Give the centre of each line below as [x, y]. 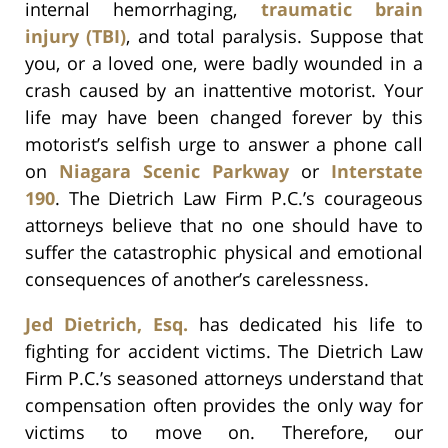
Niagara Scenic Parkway [174, 170]
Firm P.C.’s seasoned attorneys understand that [224, 377]
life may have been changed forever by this [224, 116]
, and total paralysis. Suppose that [275, 35]
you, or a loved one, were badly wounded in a [224, 62]
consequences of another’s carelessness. [197, 278]
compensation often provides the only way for [224, 404]
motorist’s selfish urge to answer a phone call [224, 143]
